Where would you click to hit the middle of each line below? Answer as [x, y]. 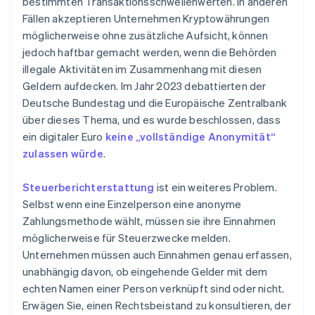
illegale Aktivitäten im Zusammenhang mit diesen [142, 69]
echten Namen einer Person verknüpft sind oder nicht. [154, 289]
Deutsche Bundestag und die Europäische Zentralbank [155, 103]
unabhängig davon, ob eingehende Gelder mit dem [145, 272]
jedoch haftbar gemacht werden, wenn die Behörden [150, 52]
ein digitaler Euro [64, 137]
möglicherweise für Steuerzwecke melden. [127, 238]
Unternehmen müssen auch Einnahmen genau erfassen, [157, 255]
